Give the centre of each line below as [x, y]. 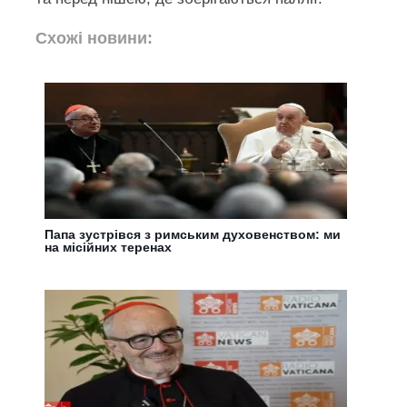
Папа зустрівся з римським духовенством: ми [193, 234]
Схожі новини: [94, 38]
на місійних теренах [109, 247]
